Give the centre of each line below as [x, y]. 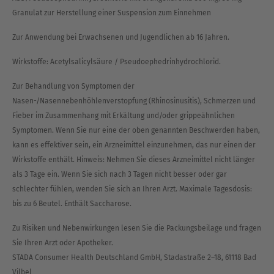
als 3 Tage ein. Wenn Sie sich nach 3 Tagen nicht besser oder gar [120, 174]
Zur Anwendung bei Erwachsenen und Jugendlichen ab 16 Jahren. [121, 37]
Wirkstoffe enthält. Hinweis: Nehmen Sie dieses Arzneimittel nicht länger [134, 160]
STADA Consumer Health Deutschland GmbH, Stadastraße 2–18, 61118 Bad [134, 257]
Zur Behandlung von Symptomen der [73, 86]
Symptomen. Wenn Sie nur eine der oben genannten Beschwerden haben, [136, 130]
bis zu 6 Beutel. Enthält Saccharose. [72, 204]
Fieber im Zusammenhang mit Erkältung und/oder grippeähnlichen [124, 116]
